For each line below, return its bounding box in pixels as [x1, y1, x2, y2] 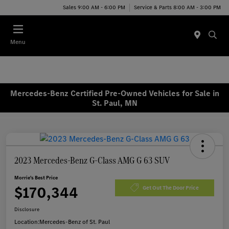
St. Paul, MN [91, 97, 138, 108]
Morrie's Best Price [14, 174, 58, 181]
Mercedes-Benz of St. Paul [39, 218, 110, 226]
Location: [14, 218, 39, 226]
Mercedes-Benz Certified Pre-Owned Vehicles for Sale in [10, 87, 219, 99]
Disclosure [14, 206, 39, 213]
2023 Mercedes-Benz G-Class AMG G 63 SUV [14, 153, 170, 168]
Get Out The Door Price [143, 184, 199, 192]
